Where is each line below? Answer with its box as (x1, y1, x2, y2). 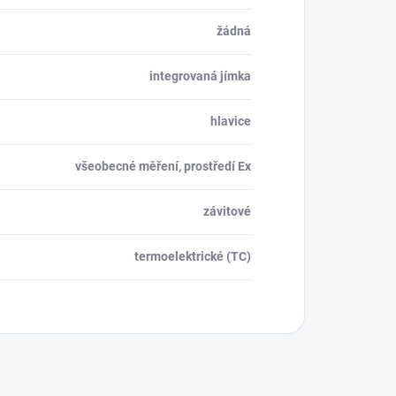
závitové (203, 203, 251, 218)
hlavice (210, 113, 251, 128)
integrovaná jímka (149, 68, 251, 83)
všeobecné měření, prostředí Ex (75, 158, 251, 173)
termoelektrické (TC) (134, 248, 251, 263)
